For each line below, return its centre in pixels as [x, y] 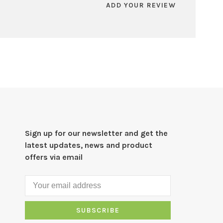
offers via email [54, 157]
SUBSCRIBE [98, 210]
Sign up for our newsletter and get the [97, 133]
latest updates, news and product [89, 145]
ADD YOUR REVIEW [141, 5]
